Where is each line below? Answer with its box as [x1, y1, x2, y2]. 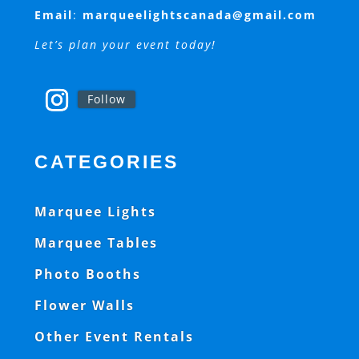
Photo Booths [34, 265, 141, 284]
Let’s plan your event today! [34, 37, 216, 53]
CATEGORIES [34, 151, 179, 173]
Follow [87, 91, 126, 107]
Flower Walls [34, 296, 135, 315]
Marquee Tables [34, 234, 158, 252]
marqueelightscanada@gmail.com [82, 7, 317, 23]
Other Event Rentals [34, 328, 194, 346]
